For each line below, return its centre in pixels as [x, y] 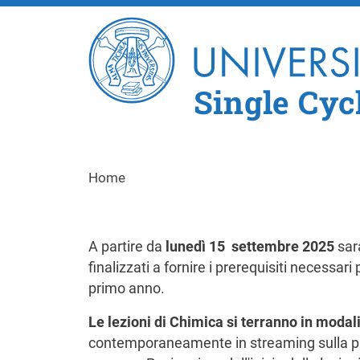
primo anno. [126, 288]
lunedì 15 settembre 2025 [251, 247]
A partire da [127, 247]
